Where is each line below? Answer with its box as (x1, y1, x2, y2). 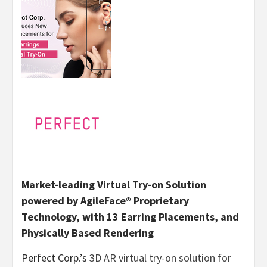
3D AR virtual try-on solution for (89, 250, 231, 265)
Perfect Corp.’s (21, 250, 89, 265)
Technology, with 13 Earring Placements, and (21, 209, 239, 223)
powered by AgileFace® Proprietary (21, 193, 189, 207)
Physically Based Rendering (21, 225, 154, 240)
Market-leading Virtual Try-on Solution (21, 177, 206, 191)
